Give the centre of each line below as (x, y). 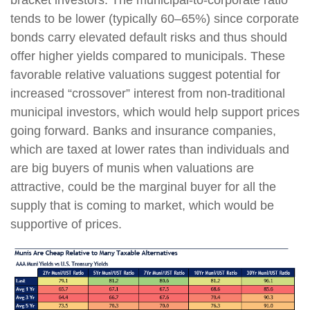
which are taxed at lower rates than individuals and (150, 149)
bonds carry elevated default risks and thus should (149, 37)
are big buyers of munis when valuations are (132, 168)
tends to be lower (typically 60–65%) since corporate (155, 18)
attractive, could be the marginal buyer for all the (143, 186)
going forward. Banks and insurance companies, (143, 130)
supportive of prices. (66, 224)
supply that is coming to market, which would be (142, 205)
